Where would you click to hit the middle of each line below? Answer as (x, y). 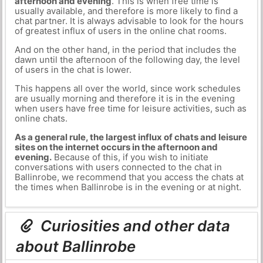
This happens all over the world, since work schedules (127, 88)
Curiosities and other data (134, 226)
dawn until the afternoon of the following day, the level (127, 60)
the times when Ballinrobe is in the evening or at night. (128, 187)
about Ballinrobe (76, 247)
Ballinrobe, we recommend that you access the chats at (129, 177)
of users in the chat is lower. (73, 70)
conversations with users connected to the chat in (118, 167)
